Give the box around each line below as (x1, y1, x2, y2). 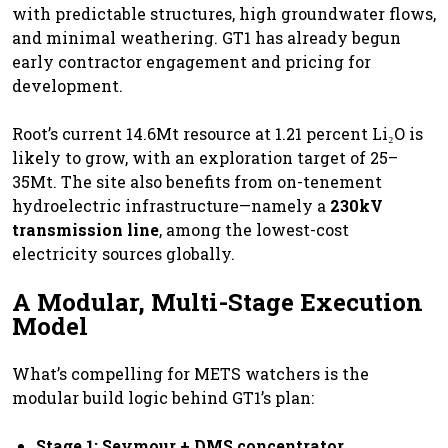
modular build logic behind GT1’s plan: (12, 386, 314, 408)
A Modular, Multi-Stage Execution (12, 285, 423, 318)
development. (12, 74, 123, 96)
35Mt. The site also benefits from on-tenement (12, 170, 382, 192)
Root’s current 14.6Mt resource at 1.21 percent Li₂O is (12, 122, 423, 144)
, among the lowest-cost (159, 218, 349, 240)
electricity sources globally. (12, 242, 235, 264)
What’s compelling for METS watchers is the (12, 362, 369, 384)
